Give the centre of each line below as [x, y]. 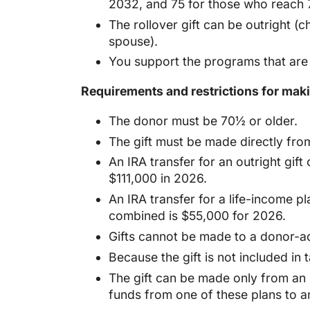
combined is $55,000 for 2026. [197, 216]
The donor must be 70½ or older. [203, 120]
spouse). [133, 41]
